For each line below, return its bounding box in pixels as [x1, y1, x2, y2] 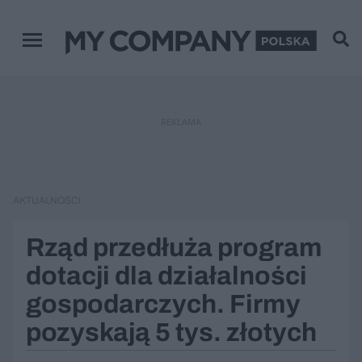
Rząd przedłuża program [26, 234, 322, 262]
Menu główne [22, 39, 106, 57]
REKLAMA [161, 115, 201, 128]
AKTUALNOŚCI [13, 195, 81, 206]
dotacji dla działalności [26, 262, 307, 290]
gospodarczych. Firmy [26, 290, 301, 318]
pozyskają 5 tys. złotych [26, 318, 317, 347]
